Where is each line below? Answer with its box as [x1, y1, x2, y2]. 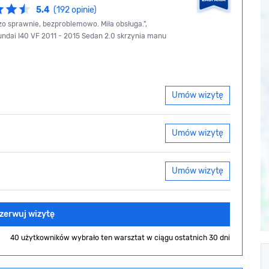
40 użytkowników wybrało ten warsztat [10, 234, 147, 242]
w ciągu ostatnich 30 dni [147, 234, 230, 242]
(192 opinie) [53, 5, 97, 16]
